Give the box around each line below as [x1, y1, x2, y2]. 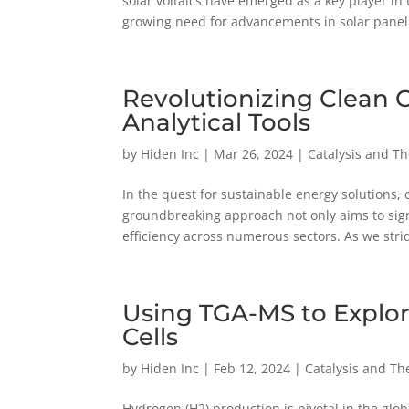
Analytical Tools [122, 107, 311, 137]
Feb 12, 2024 [214, 359, 291, 377]
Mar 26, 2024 [214, 144, 294, 163]
